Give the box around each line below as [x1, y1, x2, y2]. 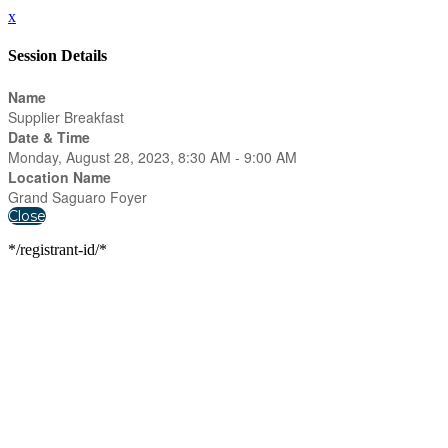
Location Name [8, 166, 111, 187]
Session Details [8, 47, 107, 65]
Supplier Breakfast [8, 106, 124, 127]
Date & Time [8, 126, 90, 147]
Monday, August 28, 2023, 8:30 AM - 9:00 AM [8, 146, 297, 167]
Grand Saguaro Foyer [8, 186, 147, 207]
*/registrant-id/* [8, 240, 107, 258]
